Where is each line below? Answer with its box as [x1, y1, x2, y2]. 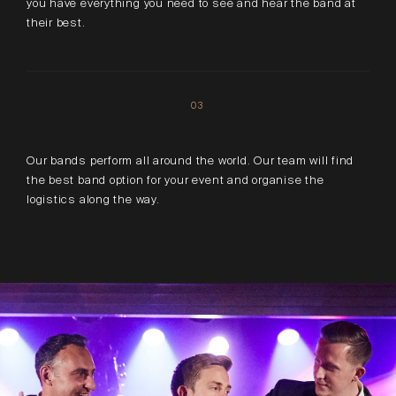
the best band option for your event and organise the [27, 171, 324, 187]
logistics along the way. [27, 191, 160, 207]
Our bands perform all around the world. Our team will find [27, 152, 354, 168]
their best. [27, 14, 86, 30]
